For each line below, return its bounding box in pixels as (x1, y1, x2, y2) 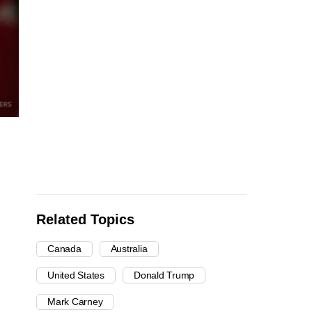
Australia (110, 243, 148, 255)
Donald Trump (134, 270, 195, 281)
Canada (47, 243, 81, 255)
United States (47, 270, 105, 281)
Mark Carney (47, 296, 103, 308)
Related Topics (36, 212, 134, 228)
